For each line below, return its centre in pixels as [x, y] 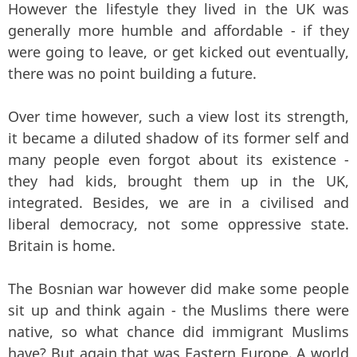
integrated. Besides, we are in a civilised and [178, 203]
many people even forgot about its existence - [178, 160]
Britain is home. [62, 246]
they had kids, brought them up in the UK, [178, 181]
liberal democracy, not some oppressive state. [178, 224]
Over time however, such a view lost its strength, [178, 117]
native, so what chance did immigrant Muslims [178, 332]
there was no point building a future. [132, 74]
